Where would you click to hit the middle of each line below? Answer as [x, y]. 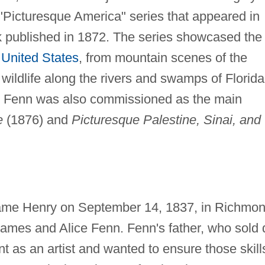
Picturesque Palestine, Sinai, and [166, 119]
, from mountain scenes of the [163, 57]
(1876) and [37, 119]
